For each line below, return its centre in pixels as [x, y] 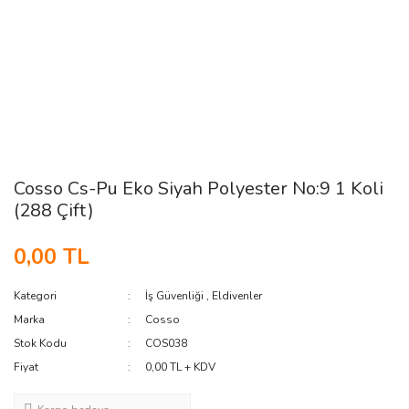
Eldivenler [237, 296]
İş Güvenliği [175, 296]
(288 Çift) [54, 210]
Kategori [35, 296]
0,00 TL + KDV [181, 367]
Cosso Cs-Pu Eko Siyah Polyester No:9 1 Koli [199, 189]
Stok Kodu [40, 343]
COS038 [167, 343]
